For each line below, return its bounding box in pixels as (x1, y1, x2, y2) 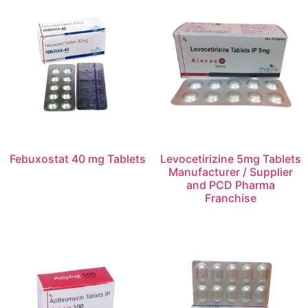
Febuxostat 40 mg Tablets (9, 151, 146, 166)
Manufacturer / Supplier (168, 164, 293, 179)
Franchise (204, 190, 256, 205)
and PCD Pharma (186, 177, 275, 192)
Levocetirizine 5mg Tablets (159, 151, 301, 166)
